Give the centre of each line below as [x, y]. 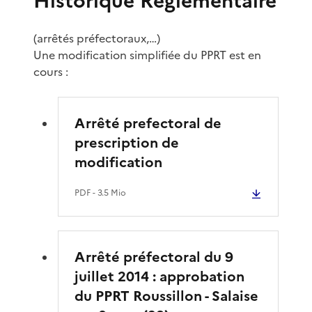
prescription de [127, 142]
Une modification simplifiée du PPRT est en [147, 55]
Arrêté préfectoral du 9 [154, 257]
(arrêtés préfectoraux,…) [97, 38]
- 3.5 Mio [109, 193]
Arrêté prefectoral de [148, 123]
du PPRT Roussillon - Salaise [167, 296]
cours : [51, 71]
